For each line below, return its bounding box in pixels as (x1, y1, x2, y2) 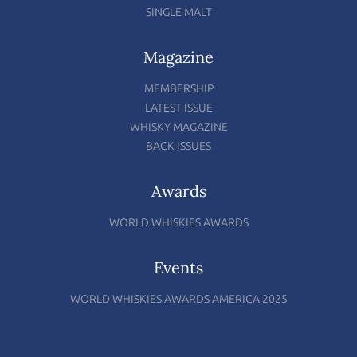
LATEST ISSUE (144, 100, 213, 115)
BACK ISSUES (146, 139, 211, 153)
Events (154, 257, 203, 277)
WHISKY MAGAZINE (129, 120, 228, 134)
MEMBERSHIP (143, 81, 214, 96)
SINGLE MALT (145, 5, 212, 19)
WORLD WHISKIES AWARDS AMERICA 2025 (69, 292, 288, 306)
